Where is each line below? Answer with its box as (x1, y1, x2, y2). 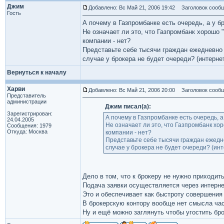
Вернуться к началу (7, 69, 66, 76)
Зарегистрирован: (7, 110, 52, 116)
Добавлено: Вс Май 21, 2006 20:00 (88, 87, 175, 93)
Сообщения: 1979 (7, 122, 51, 128)
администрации (7, 98, 46, 104)
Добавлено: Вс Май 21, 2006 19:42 (88, 4, 175, 10)
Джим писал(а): (104, 103, 151, 110)
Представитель (7, 92, 46, 98)
